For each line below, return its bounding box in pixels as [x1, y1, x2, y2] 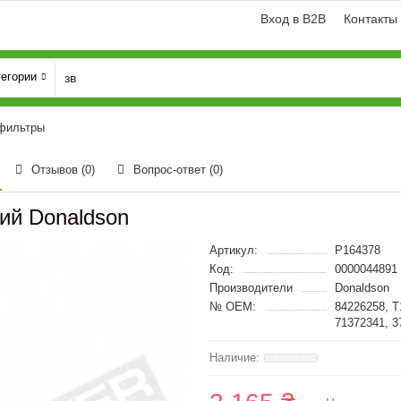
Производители [209, 281, 293, 294]
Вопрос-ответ [133, 163, 209, 176]
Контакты [344, 12, 397, 26]
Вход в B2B [260, 12, 326, 26]
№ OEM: [209, 300, 256, 313]
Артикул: [209, 243, 258, 257]
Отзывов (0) [31, 163, 95, 176]
